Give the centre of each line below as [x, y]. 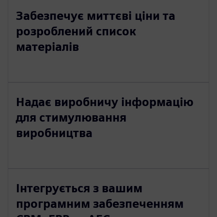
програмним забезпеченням [100, 204]
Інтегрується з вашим [79, 188]
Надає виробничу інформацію [105, 102]
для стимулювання [71, 117]
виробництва [54, 133]
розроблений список [76, 31]
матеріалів [47, 47]
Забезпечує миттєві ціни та [96, 16]
